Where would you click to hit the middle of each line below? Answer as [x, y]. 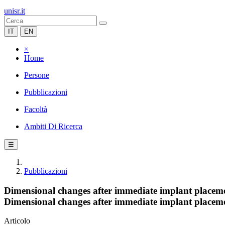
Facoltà [36, 109]
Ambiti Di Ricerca [53, 126]
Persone [37, 75]
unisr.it [15, 11]
